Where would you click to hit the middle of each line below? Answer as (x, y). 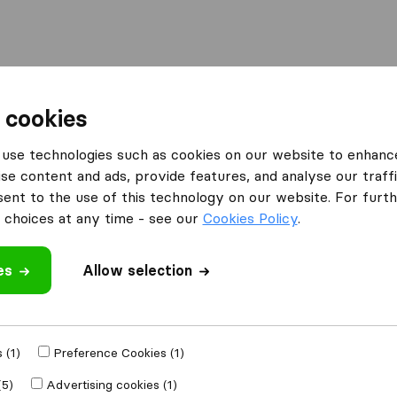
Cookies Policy (250, 218)
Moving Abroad (73, 93)
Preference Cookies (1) (118, 353)
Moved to (80, 365)
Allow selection (137, 270)
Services (341, 93)
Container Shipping (217, 93)
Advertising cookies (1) (111, 385)
